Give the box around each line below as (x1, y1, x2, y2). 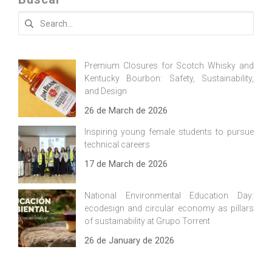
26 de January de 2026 (84, 235, 174, 246)
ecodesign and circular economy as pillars (84, 203, 254, 214)
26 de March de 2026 (84, 105, 168, 117)
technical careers (84, 140, 150, 150)
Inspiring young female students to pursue (84, 127, 254, 137)
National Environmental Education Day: (84, 191, 254, 201)
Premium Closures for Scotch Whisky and (84, 61, 254, 71)
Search (18, 13, 45, 23)
